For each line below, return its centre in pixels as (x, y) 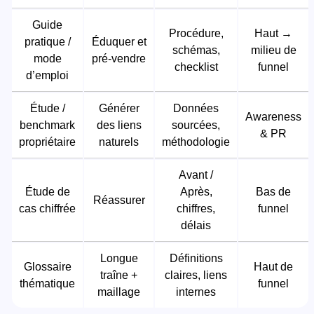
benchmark (47, 125)
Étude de (47, 191)
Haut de (273, 266)
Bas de (273, 191)
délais (196, 225)
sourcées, (196, 125)
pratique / (47, 41)
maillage (119, 292)
